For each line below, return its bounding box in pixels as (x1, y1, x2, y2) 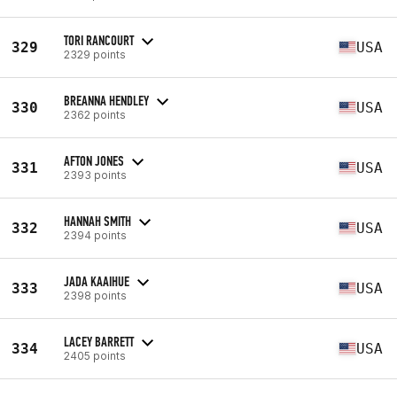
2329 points (64, 47, 126, 61)
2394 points (64, 228, 127, 242)
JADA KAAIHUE (64, 272, 129, 290)
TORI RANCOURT (64, 31, 134, 49)
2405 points (64, 348, 126, 362)
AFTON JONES (64, 152, 124, 169)
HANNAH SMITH (64, 212, 131, 230)
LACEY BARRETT (64, 332, 134, 350)
